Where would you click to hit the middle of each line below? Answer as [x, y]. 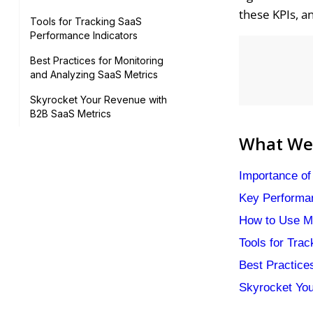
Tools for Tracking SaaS [86, 21]
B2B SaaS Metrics [70, 114]
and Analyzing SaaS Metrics [94, 74]
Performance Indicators [83, 35]
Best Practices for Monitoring [96, 60]
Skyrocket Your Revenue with [98, 100]
